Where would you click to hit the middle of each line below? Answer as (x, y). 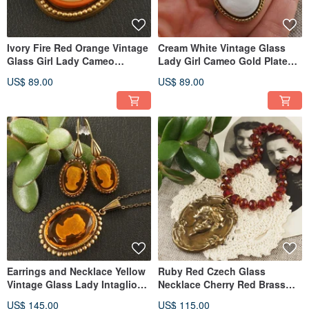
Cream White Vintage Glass (222, 47)
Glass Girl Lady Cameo (61, 60)
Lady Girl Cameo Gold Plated (226, 60)
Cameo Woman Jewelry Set (70, 297)
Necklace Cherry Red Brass (222, 284)
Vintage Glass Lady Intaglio (72, 284)
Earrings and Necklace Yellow (76, 271)
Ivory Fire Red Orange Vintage (78, 47)
